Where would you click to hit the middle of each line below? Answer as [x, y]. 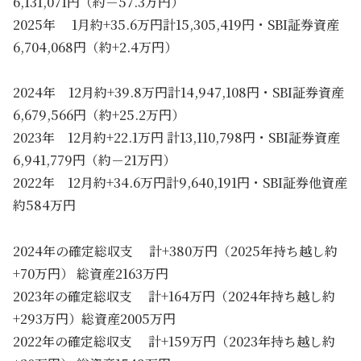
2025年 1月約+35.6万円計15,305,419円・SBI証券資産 [176, 24]
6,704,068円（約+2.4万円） [95, 47]
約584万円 [44, 205]
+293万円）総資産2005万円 [94, 318]
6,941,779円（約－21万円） [94, 160]
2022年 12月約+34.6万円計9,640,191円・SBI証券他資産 [180, 182]
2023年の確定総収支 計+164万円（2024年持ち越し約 [174, 296]
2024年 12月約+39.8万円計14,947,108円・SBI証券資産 [178, 92]
